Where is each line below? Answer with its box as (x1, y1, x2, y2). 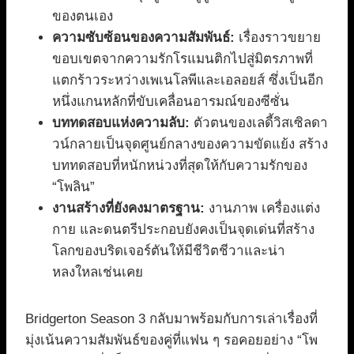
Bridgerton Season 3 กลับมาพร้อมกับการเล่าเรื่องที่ (25, 311, 318, 327)
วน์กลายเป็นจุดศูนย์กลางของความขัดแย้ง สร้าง (52, 137, 328, 153)
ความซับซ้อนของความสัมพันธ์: (52, 30, 235, 46)
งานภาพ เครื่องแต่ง (205, 201, 320, 217)
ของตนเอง (52, 9, 113, 24)
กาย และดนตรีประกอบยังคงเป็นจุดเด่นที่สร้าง (52, 222, 314, 238)
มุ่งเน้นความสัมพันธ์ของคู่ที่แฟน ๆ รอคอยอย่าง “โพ (25, 333, 318, 348)
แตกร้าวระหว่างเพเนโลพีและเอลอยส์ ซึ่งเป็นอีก (52, 73, 323, 88)
